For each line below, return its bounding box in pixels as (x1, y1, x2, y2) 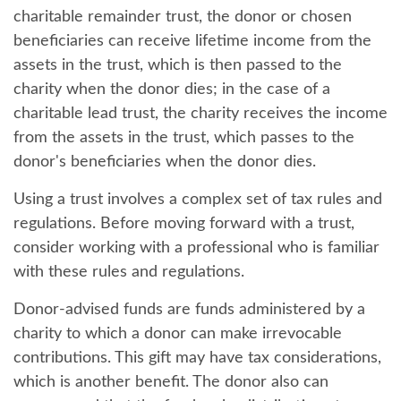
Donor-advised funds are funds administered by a (13, 302, 365, 318)
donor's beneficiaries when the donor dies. (13, 154, 316, 170)
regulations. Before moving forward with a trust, (13, 216, 354, 232)
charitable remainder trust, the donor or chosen (13, 9, 352, 25)
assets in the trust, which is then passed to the (13, 57, 342, 73)
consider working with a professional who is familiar (13, 240, 380, 256)
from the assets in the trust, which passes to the (13, 130, 354, 146)
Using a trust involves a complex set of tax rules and (13, 192, 382, 208)
